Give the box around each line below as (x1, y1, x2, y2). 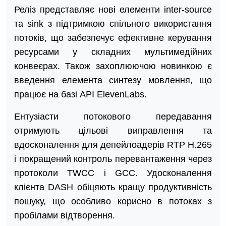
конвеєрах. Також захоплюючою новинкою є (14, 61, 212, 72)
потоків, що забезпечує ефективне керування (14, 33, 212, 43)
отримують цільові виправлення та (14, 126, 212, 136)
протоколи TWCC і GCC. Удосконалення (14, 168, 212, 179)
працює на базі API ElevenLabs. (14, 89, 147, 100)
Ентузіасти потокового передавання (14, 111, 212, 122)
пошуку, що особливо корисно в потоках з (14, 196, 212, 207)
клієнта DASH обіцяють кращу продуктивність (14, 182, 212, 193)
